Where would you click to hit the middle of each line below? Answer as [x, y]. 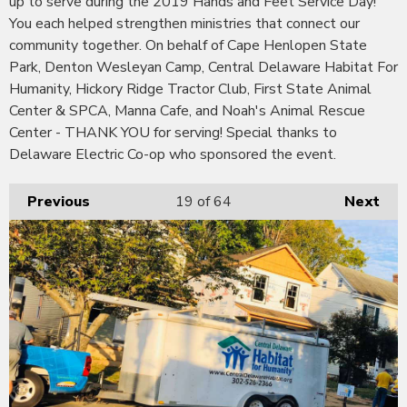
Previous [59, 201]
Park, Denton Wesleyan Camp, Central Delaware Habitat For [203, 67]
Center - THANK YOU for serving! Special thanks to [173, 132]
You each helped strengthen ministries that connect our [184, 23]
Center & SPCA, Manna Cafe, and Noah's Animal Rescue [187, 110]
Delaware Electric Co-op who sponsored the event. [173, 154]
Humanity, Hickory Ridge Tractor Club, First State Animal [190, 89]
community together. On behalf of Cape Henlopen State [188, 45]
